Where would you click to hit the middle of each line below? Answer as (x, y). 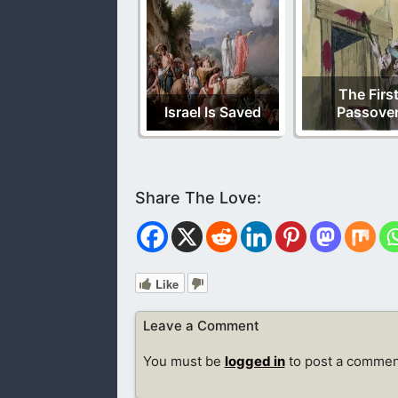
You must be (183, 362)
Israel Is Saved (213, 111)
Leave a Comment (201, 326)
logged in (255, 362)
